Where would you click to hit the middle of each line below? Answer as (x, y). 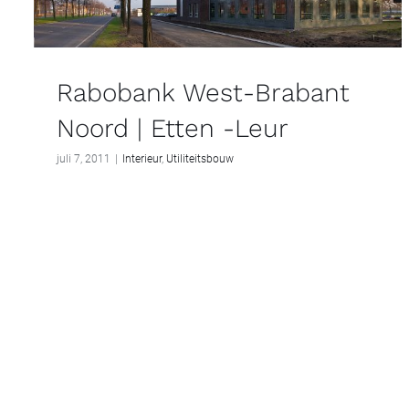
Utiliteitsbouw (200, 158)
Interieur (142, 158)
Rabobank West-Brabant (203, 92)
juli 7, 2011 (84, 158)
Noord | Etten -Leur (173, 128)
